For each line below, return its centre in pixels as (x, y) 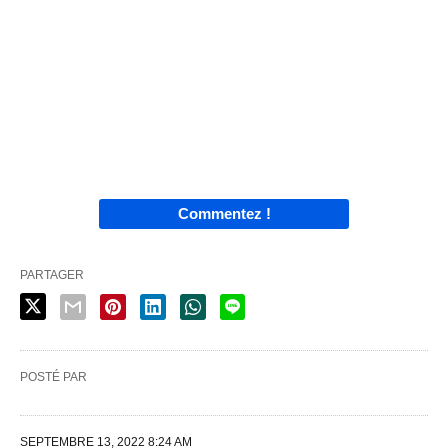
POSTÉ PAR (53, 376)
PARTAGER (52, 274)
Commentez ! (224, 213)
